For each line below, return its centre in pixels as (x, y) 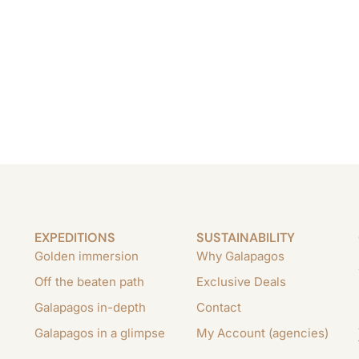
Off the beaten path (90, 282)
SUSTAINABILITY (246, 238)
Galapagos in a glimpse (100, 333)
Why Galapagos (241, 256)
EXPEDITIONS (75, 238)
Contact (219, 307)
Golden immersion (87, 256)
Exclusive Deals (242, 282)
